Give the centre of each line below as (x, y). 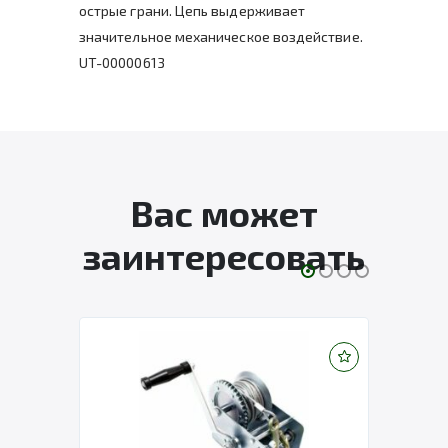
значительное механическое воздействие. (221, 36)
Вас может (224, 212)
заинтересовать (224, 255)
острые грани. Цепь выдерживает (192, 10)
